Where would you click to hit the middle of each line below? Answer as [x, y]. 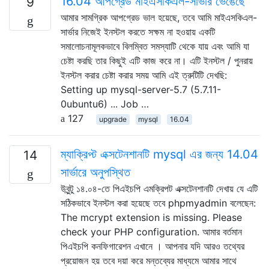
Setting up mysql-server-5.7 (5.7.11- [141, 89]
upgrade [113, 119]
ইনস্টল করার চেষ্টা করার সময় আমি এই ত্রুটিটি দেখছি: [144, 75]
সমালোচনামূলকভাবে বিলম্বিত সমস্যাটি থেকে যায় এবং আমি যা [155, 46]
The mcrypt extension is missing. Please [151, 217]
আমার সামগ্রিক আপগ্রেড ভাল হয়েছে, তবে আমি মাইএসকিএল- [159, 17]
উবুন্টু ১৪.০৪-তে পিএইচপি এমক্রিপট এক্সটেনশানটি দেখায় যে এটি [159, 188]
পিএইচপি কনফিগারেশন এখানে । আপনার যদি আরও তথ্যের [153, 246]
